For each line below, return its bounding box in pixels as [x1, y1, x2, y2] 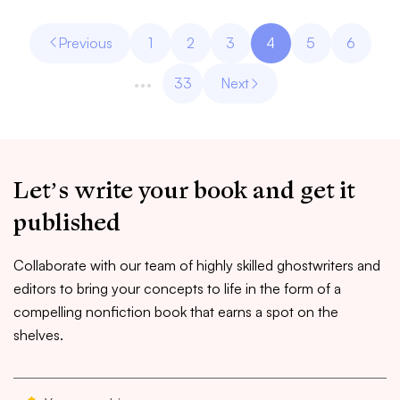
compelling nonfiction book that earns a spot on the [13, 303, 338, 321]
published [13, 207, 121, 238]
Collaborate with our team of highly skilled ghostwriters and [13, 256, 380, 274]
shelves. [13, 326, 63, 344]
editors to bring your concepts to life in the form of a [13, 279, 341, 297]
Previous [57, 34, 112, 52]
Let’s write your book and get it [13, 175, 354, 206]
